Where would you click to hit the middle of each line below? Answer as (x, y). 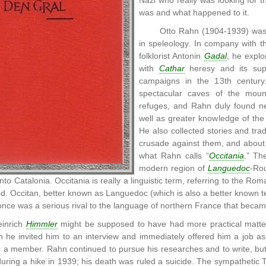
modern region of (173, 168)
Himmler (42, 224)
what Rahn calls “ (174, 156)
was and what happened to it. (194, 13)
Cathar (172, 69)
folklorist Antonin (172, 56)
